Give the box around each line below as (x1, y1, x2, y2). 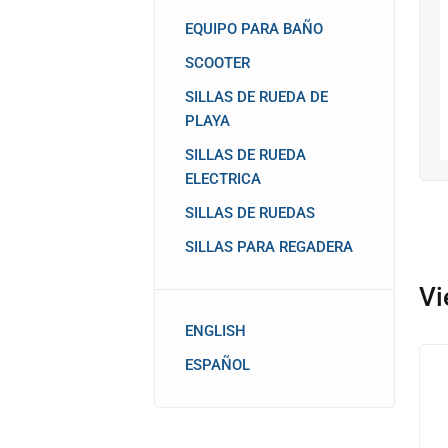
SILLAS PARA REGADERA (185, 238, 354, 256)
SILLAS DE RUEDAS (185, 204, 316, 222)
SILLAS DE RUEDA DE (185, 88, 329, 106)
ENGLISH (185, 322, 247, 340)
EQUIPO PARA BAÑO (185, 20, 324, 38)
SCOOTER (185, 54, 251, 72)
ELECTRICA (185, 170, 262, 188)
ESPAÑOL (185, 356, 251, 374)
